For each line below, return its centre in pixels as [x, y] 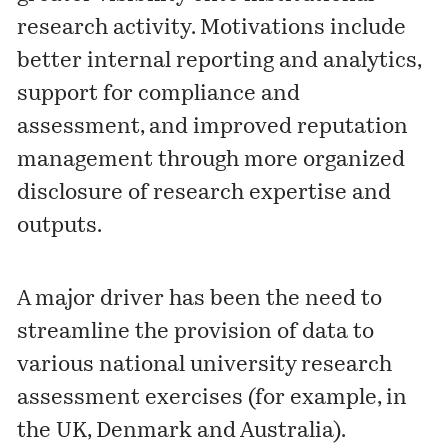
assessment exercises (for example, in [212, 398]
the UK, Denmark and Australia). [181, 431]
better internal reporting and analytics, [219, 61]
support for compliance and [159, 94]
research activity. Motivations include [212, 28]
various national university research [205, 365]
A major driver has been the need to [200, 299]
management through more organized [211, 160]
